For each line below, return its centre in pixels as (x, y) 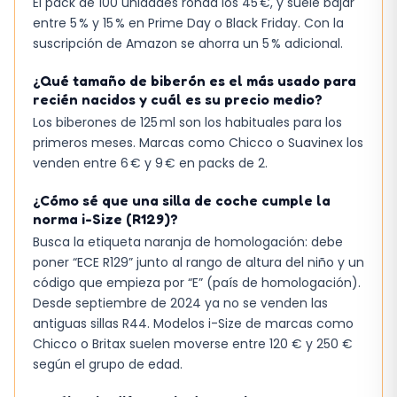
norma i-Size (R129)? (105, 219)
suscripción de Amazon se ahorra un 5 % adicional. (188, 44)
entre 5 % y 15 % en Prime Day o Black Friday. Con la (188, 23)
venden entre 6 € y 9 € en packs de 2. (150, 163)
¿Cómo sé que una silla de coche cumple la (182, 201)
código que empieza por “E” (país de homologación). (197, 283)
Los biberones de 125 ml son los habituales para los (187, 123)
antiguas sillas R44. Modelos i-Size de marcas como (193, 324)
